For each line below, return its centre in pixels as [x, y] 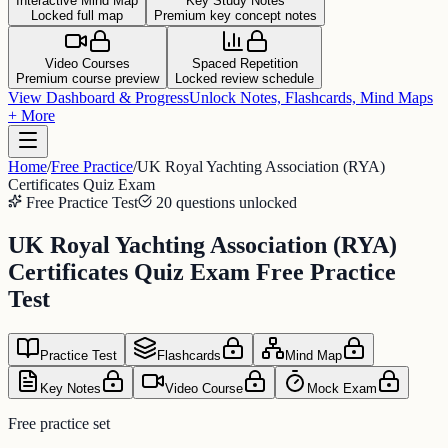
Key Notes [70, 389]
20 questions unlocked [226, 203]
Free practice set [59, 424]
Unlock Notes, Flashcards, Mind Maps [311, 98]
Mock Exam [342, 389]
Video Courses [87, 64]
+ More [31, 116]
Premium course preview [87, 79]
